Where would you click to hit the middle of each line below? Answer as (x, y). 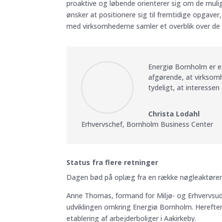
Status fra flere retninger (112, 163)
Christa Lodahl (174, 113)
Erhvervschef (102, 124)
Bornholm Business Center (170, 124)
